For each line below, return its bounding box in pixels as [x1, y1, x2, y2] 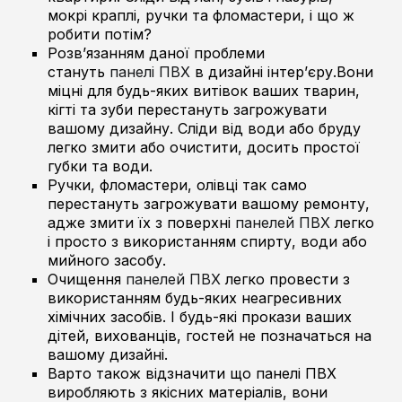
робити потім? [48, 24, 153, 43]
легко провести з [221, 269, 351, 288]
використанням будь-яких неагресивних [48, 288, 343, 307]
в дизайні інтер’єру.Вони [190, 62, 374, 81]
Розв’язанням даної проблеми [48, 43, 266, 62]
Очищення [48, 269, 127, 288]
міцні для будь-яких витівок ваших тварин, [48, 81, 361, 100]
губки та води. [48, 156, 153, 175]
